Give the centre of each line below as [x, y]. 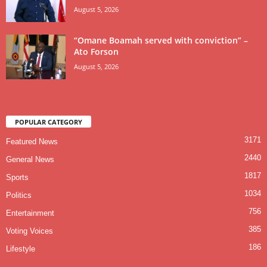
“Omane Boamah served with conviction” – [161, 40]
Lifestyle [21, 249]
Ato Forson [96, 51]
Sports [17, 177]
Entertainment [30, 213]
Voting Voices [30, 231]
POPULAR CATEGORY [49, 122]
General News [30, 159]
